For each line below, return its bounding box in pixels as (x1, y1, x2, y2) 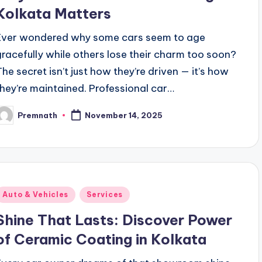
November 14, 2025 (85, 111, 163, 120)
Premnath (18, 110, 58, 120)
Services (87, 190, 123, 199)
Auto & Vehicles (2, 190, 69, 199)
